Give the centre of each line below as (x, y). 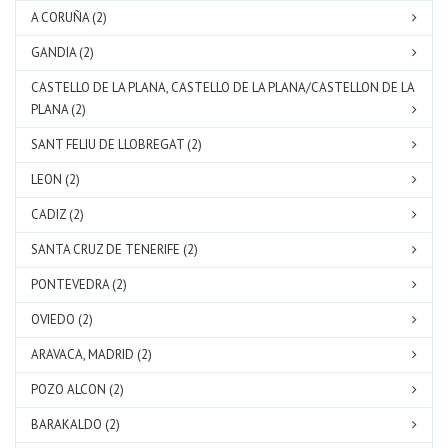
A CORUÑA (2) (69, 17)
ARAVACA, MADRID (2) (91, 354)
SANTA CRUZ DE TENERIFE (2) (114, 249)
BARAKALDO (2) (75, 424)
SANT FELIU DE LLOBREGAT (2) (116, 144)
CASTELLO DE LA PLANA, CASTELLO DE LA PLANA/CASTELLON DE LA (222, 87)
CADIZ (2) (57, 214)
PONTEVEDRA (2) (79, 284)
